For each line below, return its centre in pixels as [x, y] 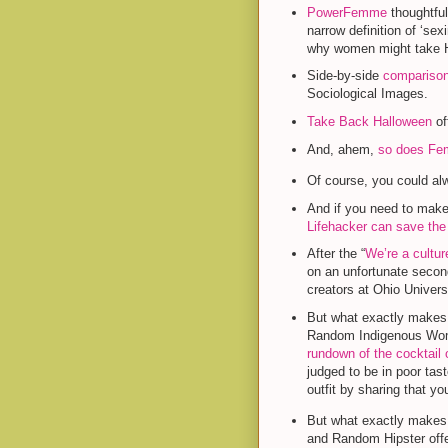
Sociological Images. [369, 94]
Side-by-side [344, 76]
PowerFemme [346, 12]
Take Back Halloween [369, 121]
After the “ [335, 254]
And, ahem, [342, 149]
